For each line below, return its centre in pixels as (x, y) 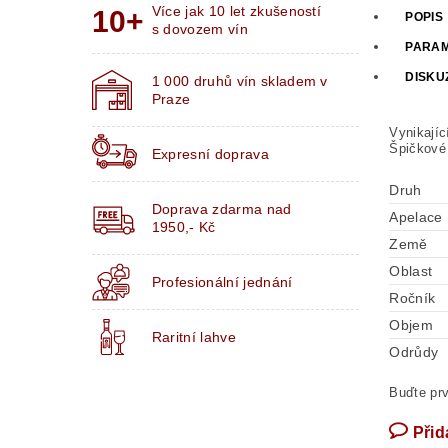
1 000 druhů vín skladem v (239, 81)
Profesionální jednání (222, 282)
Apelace (416, 217)
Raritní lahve (193, 337)
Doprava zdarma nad (221, 209)
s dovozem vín (199, 29)
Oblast (411, 271)
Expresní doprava (210, 154)
